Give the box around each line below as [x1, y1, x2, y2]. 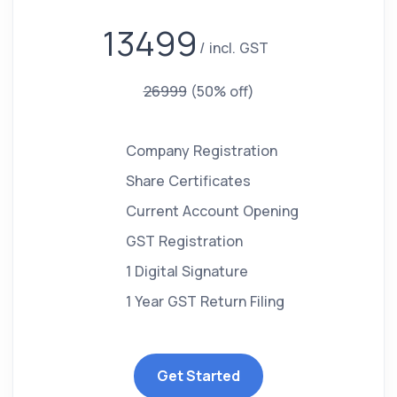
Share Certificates [125, 171, 251, 191]
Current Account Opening [125, 201, 299, 222]
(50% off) [190, 82, 254, 102]
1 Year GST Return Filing [125, 292, 284, 312]
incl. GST [208, 38, 269, 58]
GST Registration [125, 231, 243, 252]
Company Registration [125, 141, 277, 161]
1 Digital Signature [125, 261, 248, 282]
